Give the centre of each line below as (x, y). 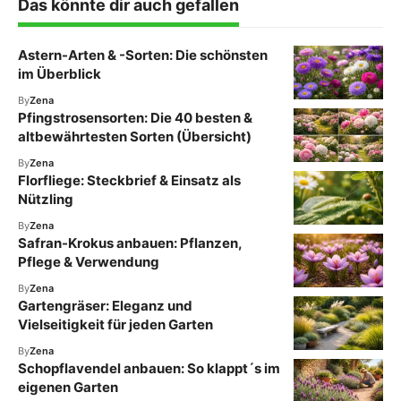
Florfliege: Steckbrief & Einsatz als (129, 180)
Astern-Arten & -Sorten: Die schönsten (143, 55)
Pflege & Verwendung (89, 261)
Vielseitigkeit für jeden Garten (115, 324)
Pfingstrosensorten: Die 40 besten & (135, 117)
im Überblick (60, 73)
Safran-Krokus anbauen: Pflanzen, (130, 243)
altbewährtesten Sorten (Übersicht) (135, 136)
